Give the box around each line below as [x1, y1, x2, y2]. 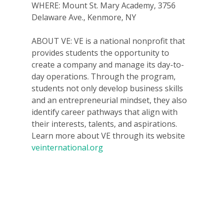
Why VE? [127, 87, 174, 104]
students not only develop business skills [32, 83, 183, 94]
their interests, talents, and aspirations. [32, 118, 177, 130]
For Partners [127, 128, 196, 145]
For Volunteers [127, 149, 208, 166]
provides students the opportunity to [32, 47, 169, 59]
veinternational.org [32, 142, 103, 153]
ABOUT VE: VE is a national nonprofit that [32, 36, 185, 47]
